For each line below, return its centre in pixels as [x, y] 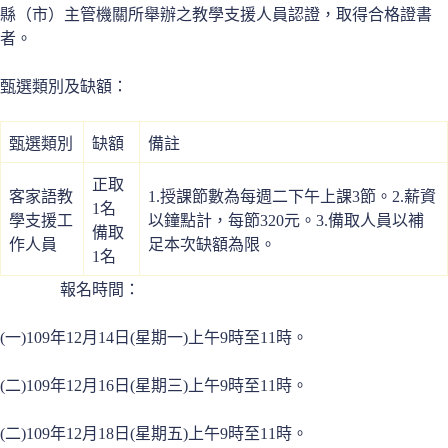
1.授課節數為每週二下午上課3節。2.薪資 [292, 196]
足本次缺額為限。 [212, 244]
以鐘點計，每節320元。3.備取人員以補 [286, 220]
